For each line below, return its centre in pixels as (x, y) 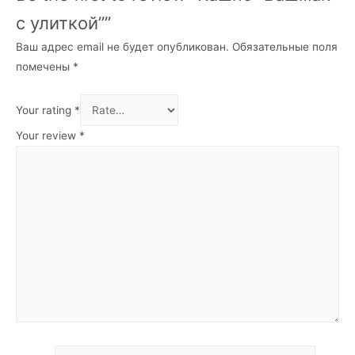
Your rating (45, 110)
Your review (48, 136)
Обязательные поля (285, 46)
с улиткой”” (63, 23)
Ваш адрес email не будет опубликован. (122, 46)
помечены (44, 66)
